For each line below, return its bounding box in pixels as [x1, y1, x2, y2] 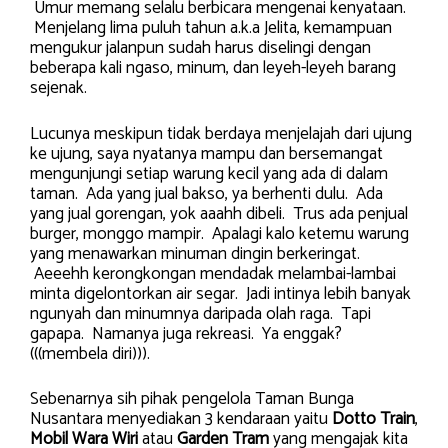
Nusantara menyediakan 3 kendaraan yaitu [30, 405, 332, 434]
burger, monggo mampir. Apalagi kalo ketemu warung [30, 219, 409, 248]
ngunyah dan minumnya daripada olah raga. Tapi [30, 299, 371, 328]
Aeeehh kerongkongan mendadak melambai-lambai [30, 259, 396, 288]
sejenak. [30, 74, 87, 103]
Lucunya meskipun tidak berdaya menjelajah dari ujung [30, 119, 412, 148]
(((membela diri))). [30, 339, 150, 368]
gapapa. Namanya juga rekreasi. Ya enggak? [30, 319, 342, 348]
